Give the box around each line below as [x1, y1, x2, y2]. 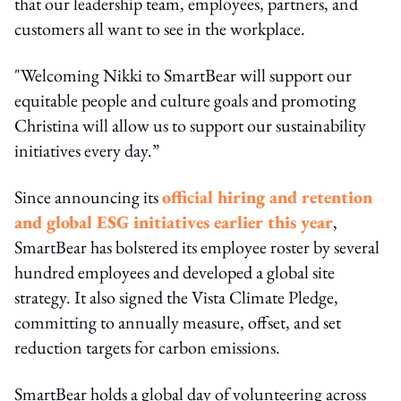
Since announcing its [14, 184, 162, 209]
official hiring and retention [162, 184, 372, 209]
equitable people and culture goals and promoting [14, 88, 356, 112]
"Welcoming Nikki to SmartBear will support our [14, 63, 352, 87]
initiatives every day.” [14, 138, 159, 162]
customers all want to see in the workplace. [14, 16, 305, 40]
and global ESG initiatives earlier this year [14, 209, 333, 234]
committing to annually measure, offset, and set [14, 310, 341, 334]
